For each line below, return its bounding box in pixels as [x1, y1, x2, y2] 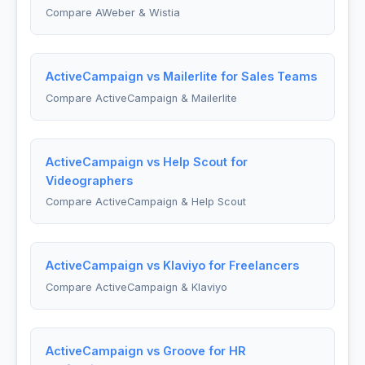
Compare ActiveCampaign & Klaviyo [45, 281, 227, 294]
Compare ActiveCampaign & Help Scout [45, 196, 246, 209]
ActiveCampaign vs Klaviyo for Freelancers [45, 258, 299, 273]
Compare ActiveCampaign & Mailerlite [45, 91, 237, 104]
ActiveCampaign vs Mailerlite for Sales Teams [45, 68, 317, 83]
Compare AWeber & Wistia [45, 6, 180, 19]
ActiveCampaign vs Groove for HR [45, 344, 246, 358]
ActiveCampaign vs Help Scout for [45, 154, 248, 169]
